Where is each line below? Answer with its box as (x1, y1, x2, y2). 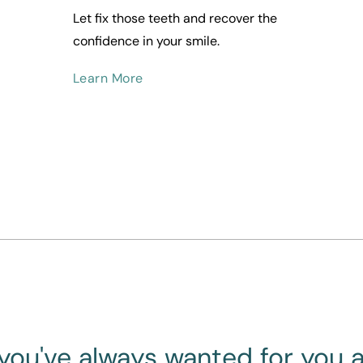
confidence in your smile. (72, 32, 220, 50)
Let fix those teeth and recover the (72, 10, 277, 28)
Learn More (72, 70, 143, 88)
